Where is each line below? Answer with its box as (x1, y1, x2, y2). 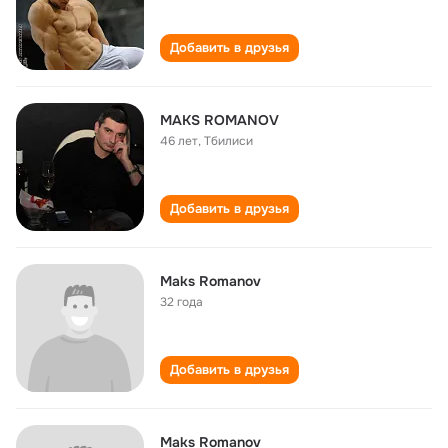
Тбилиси (204, 133, 253, 149)
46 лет (160, 133, 198, 149)
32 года (160, 294, 203, 310)
